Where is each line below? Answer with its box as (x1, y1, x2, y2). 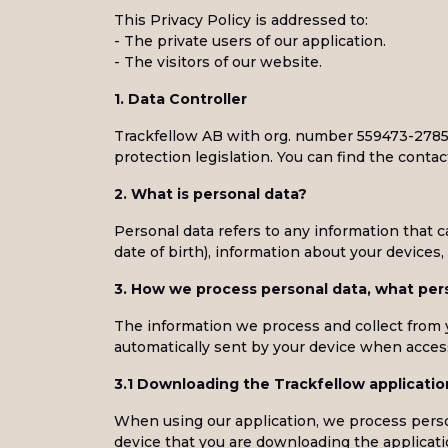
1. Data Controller (114, 90, 247, 108)
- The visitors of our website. (114, 53, 322, 71)
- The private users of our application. (114, 32, 386, 50)
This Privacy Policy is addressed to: (114, 11, 368, 29)
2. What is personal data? (114, 185, 307, 203)
